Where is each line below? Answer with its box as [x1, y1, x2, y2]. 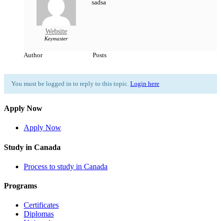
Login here [130, 79, 159, 87]
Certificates [24, 201, 59, 210]
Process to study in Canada [24, 162, 108, 171]
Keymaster [44, 35, 68, 41]
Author [24, 51, 42, 59]
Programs [4, 182, 37, 190]
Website [45, 27, 67, 35]
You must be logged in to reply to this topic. [11, 79, 130, 87]
